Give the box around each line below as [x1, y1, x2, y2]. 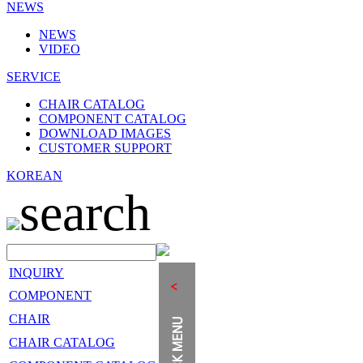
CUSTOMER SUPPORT [39, 141, 172, 155]
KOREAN [6, 169, 62, 182]
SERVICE [6, 70, 61, 83]
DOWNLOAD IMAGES [39, 126, 171, 140]
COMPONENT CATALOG [39, 112, 186, 126]
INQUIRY [9, 266, 64, 280]
